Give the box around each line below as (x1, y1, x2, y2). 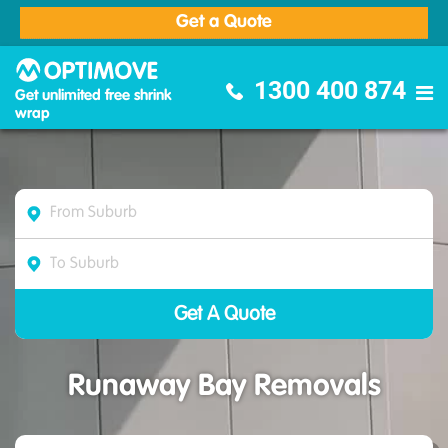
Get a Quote (176, 13, 272, 31)
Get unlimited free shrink (15, 88, 172, 103)
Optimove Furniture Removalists (172, 58, 375, 73)
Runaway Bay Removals (67, 372, 381, 402)
